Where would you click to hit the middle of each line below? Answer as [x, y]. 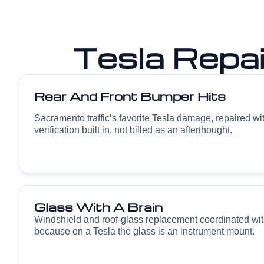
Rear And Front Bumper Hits [130, 96]
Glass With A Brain [98, 207]
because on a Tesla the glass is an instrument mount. [144, 231]
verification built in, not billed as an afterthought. [133, 130]
